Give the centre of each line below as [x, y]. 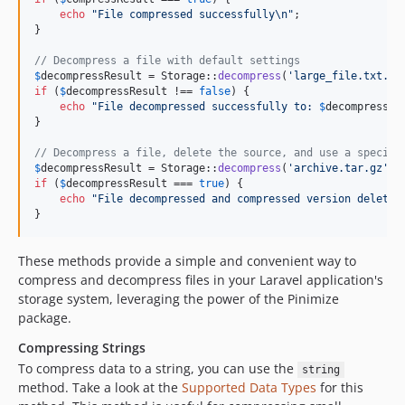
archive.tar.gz [338, 168]
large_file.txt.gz [348, 76]
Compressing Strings [82, 348]
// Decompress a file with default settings [167, 61]
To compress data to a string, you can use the [158, 368]
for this [340, 387]
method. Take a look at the [100, 387]
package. [45, 318]
